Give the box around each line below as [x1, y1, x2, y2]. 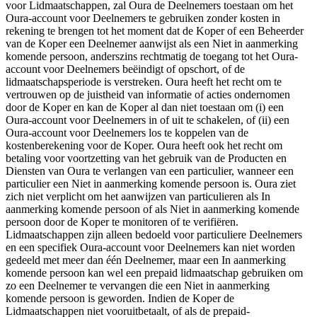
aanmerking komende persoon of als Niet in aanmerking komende [6, 202, 299, 215]
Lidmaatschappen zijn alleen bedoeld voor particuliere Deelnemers [6, 228, 302, 241]
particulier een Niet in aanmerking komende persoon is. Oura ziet [6, 177, 296, 190]
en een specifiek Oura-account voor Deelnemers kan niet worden [6, 241, 295, 253]
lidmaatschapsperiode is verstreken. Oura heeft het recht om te [6, 75, 282, 88]
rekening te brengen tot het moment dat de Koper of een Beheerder [6, 24, 304, 37]
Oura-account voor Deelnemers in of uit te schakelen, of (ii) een [6, 113, 289, 126]
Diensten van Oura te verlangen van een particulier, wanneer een [6, 164, 294, 177]
